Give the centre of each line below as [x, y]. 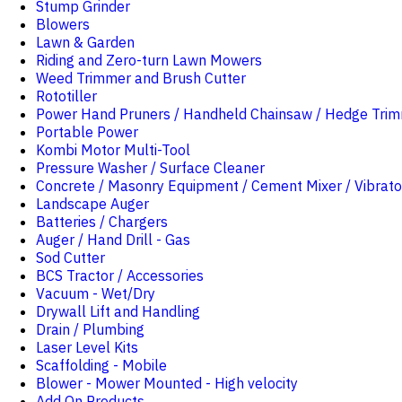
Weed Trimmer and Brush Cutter [141, 78]
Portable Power [87, 132]
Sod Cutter [70, 258]
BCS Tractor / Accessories [120, 275]
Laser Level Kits [87, 347]
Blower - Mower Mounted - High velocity [167, 383]
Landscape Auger [92, 204]
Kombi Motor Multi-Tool [113, 150]
